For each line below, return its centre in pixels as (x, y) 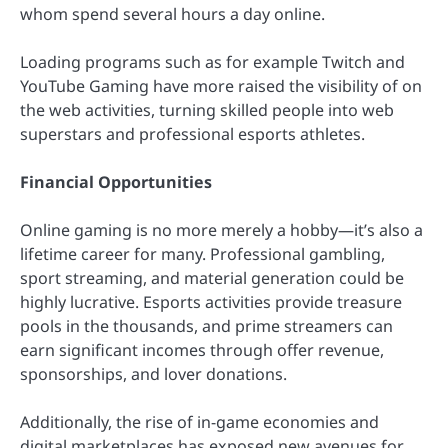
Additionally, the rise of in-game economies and (199, 422)
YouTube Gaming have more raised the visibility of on (221, 85)
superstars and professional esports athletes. (192, 133)
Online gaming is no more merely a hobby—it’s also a (221, 229)
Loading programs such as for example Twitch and (212, 61)
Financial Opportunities (116, 181)
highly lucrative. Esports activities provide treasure (211, 301)
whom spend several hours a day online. (172, 13)
